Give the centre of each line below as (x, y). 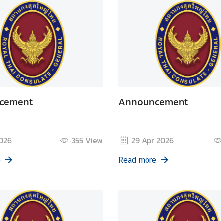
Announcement (153, 101)
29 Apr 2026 (153, 140)
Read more (137, 160)
